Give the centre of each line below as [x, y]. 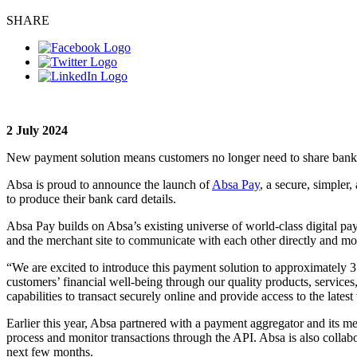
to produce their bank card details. [91, 198]
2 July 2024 [37, 130]
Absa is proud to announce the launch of [109, 184]
